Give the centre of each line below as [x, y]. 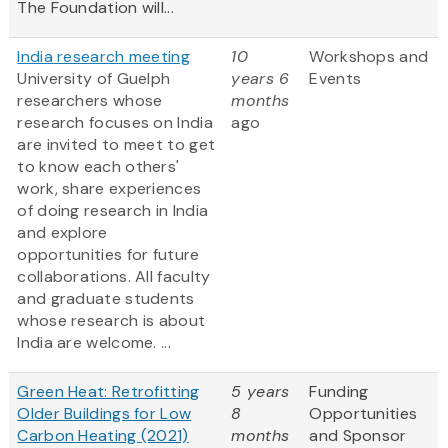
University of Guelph [94, 79]
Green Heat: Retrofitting [108, 392]
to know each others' [98, 167]
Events [335, 79]
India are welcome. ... [94, 343]
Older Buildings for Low [104, 414]
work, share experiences [109, 189]
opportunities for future [108, 255]
